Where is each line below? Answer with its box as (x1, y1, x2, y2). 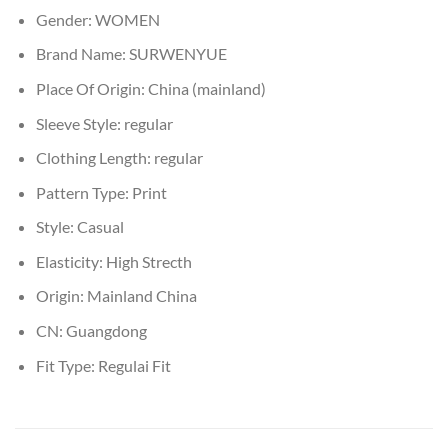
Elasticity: (35, 251, 106, 271)
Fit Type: (35, 355, 98, 375)
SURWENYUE (128, 44, 227, 64)
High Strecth (105, 251, 192, 271)
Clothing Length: (35, 148, 154, 168)
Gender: (35, 9, 95, 29)
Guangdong (65, 321, 147, 341)
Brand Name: (35, 44, 129, 64)
